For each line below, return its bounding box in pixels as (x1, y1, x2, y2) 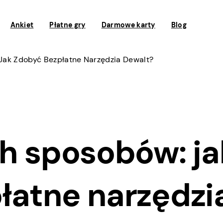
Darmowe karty (101, 20, 155, 29)
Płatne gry (49, 20, 86, 29)
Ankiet (10, 20, 34, 29)
